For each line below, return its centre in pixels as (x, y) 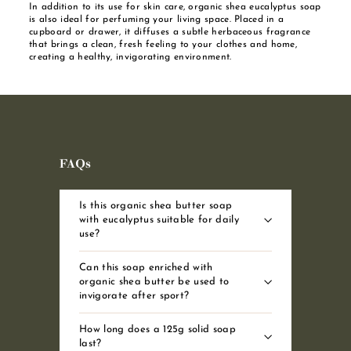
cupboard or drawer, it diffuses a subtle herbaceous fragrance (170, 32)
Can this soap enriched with (146, 267)
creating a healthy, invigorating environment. (130, 57)
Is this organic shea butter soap (156, 205)
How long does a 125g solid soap (158, 329)
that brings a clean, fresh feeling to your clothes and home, (163, 44)
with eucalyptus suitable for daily (159, 219)
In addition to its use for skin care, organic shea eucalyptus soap (175, 7)
